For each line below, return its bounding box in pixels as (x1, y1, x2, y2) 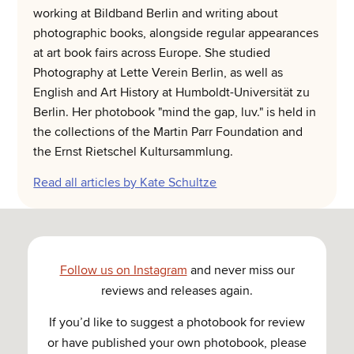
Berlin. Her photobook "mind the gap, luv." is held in (33, 104, 317, 121)
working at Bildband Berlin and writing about (33, 6, 279, 22)
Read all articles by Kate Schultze (33, 174, 217, 190)
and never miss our (186, 262, 295, 278)
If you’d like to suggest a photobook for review (49, 314, 305, 331)
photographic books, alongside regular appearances (33, 25, 319, 42)
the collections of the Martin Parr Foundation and (33, 124, 303, 141)
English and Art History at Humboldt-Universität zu (33, 85, 311, 101)
